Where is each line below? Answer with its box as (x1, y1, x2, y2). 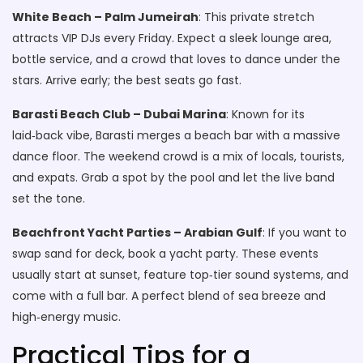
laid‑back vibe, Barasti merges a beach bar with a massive (12, 127, 340, 143)
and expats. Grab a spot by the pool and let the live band (12, 169, 335, 186)
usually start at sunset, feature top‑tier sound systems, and (12, 267, 348, 283)
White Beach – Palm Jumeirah (12, 9, 199, 25)
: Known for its (226, 106, 305, 122)
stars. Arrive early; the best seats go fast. (12, 72, 241, 88)
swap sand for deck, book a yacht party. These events (12, 246, 318, 262)
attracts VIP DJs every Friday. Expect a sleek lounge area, (12, 30, 331, 46)
